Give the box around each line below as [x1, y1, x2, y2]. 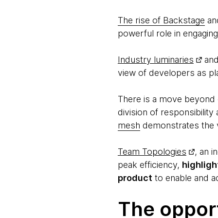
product [117, 173, 152, 183]
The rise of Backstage [117, 15, 205, 25]
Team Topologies [117, 146, 186, 157]
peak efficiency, [117, 160, 182, 170]
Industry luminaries [117, 54, 194, 65]
